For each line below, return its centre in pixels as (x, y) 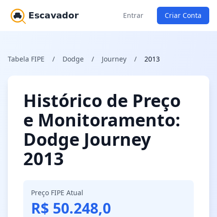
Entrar (133, 15)
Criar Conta (183, 15)
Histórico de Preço (102, 101)
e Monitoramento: (102, 120)
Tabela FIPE (26, 59)
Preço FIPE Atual (57, 193)
